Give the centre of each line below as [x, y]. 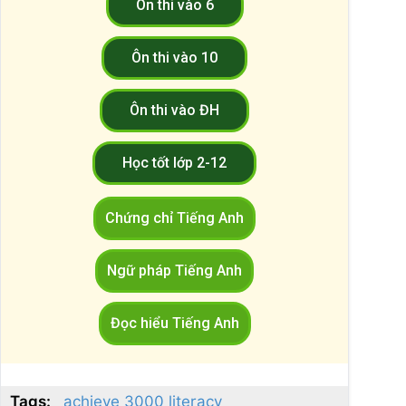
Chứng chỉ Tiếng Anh [174, 217]
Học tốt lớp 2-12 [174, 162]
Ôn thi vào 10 [174, 57]
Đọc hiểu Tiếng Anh [174, 323]
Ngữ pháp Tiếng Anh [174, 270]
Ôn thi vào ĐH [174, 110]
